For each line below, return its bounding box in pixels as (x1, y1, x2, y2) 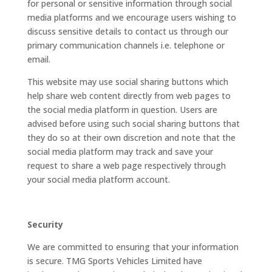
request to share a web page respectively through (27, 160, 226, 171)
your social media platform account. (27, 174, 170, 185)
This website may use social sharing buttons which (27, 76, 228, 87)
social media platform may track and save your (27, 146, 213, 157)
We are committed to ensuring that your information (27, 241, 239, 253)
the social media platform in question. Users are (27, 104, 217, 115)
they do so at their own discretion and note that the (27, 132, 236, 143)
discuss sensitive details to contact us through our (27, 25, 228, 37)
